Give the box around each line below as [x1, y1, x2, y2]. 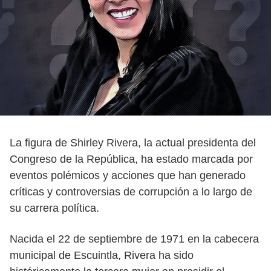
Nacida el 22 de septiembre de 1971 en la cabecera [10, 233, 259, 245]
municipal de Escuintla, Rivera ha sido [10, 249, 194, 261]
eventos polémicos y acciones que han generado [10, 169, 246, 181]
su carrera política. [10, 202, 99, 214]
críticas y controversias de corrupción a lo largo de [10, 186, 252, 198]
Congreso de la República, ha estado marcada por [10, 153, 253, 165]
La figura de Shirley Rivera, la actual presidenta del [10, 137, 256, 149]
